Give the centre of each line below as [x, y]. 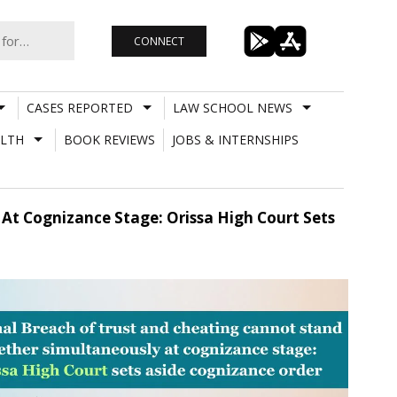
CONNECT [159, 41]
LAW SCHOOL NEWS [232, 107]
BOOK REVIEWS [109, 139]
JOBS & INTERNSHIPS [235, 139]
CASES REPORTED [79, 107]
